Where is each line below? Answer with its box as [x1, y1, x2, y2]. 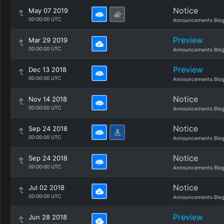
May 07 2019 [28, 6, 68, 14]
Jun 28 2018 [28, 213, 67, 221]
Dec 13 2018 [28, 65, 66, 73]
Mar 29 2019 [28, 36, 67, 44]
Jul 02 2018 [28, 183, 64, 191]
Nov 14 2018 [28, 95, 67, 103]
